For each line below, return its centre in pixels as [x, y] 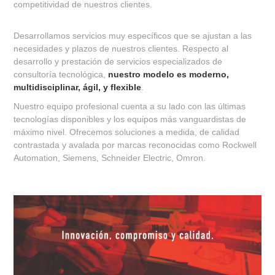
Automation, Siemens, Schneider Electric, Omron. [110, 158]
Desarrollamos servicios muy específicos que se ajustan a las [133, 36]
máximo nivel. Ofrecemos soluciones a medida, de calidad [127, 132]
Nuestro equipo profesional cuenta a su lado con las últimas [130, 107]
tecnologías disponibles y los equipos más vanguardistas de [130, 119]
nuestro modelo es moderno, [169, 75]
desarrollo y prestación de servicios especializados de [118, 62]
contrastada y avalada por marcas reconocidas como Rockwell [135, 145]
